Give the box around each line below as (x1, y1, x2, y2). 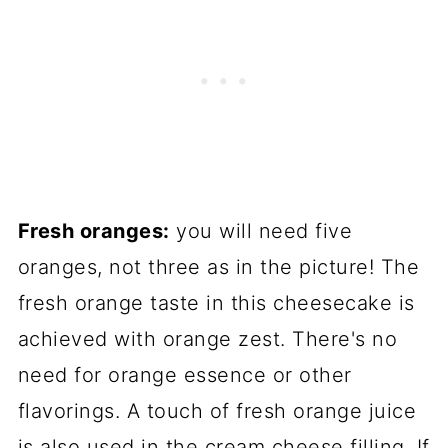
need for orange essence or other (17, 363, 352, 387)
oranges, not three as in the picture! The (17, 255, 420, 279)
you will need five (169, 219, 353, 243)
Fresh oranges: (17, 219, 170, 243)
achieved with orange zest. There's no (17, 327, 398, 351)
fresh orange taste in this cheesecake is (17, 291, 415, 315)
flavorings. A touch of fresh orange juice (17, 399, 417, 423)
